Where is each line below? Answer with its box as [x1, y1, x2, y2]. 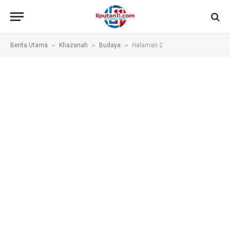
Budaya [99, 42, 121, 49]
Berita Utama [10, 42, 48, 49]
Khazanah [59, 42, 88, 49]
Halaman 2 [132, 42, 163, 49]
